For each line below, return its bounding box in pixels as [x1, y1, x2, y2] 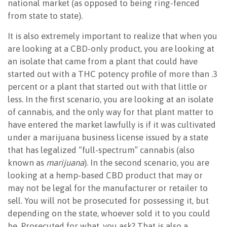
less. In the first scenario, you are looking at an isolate [8, 94, 213, 105]
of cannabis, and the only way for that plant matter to [8, 107, 213, 118]
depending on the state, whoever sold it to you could [8, 208, 210, 219]
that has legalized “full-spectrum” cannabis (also [8, 145, 195, 156]
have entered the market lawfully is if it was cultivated [8, 120, 216, 130]
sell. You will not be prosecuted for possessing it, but [8, 196, 209, 206]
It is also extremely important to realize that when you [8, 31, 217, 42]
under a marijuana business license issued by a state [8, 132, 208, 143]
